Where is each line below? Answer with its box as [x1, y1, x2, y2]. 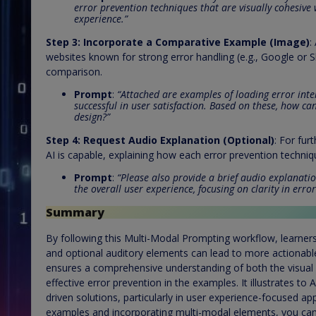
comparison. [46, 64, 102, 78]
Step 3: [46, 35, 80, 49]
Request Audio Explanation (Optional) [83, 133, 274, 147]
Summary [46, 205, 104, 221]
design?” [74, 109, 110, 123]
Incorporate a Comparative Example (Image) [83, 35, 310, 49]
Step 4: [46, 133, 80, 147]
